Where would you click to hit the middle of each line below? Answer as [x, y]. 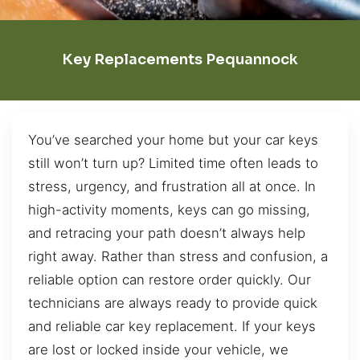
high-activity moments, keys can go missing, [169, 209]
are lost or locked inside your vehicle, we [158, 349]
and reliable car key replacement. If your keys [172, 326]
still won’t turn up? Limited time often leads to [173, 163]
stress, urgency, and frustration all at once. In [172, 186]
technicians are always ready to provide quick [173, 303]
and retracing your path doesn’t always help [167, 233]
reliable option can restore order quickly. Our [170, 279]
